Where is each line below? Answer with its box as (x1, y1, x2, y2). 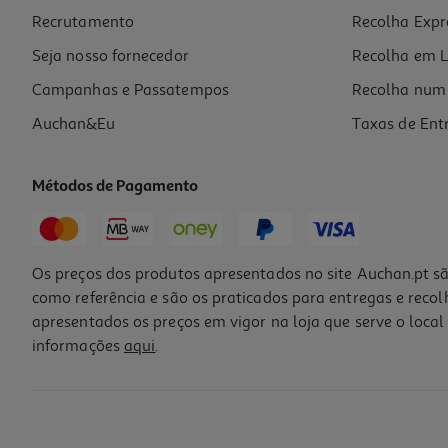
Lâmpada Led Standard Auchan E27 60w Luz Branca (21, 382, 342, 400)
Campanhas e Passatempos (32, 80, 229, 101)
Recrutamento (32, 12, 134, 33)
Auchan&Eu (32, 114, 115, 135)
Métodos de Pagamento (32, 179, 199, 196)
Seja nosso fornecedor (32, 46, 189, 67)
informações (32, 336, 124, 357)
